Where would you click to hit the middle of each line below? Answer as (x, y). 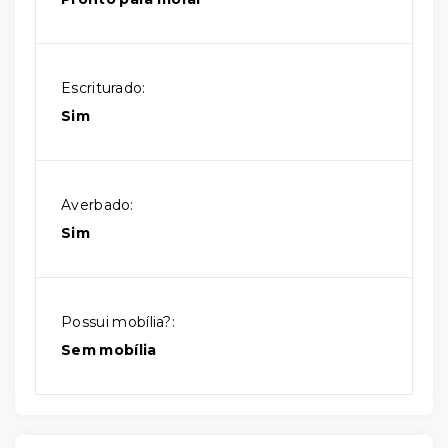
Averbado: (97, 205)
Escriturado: (103, 88)
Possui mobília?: (118, 322)
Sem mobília (109, 350)
